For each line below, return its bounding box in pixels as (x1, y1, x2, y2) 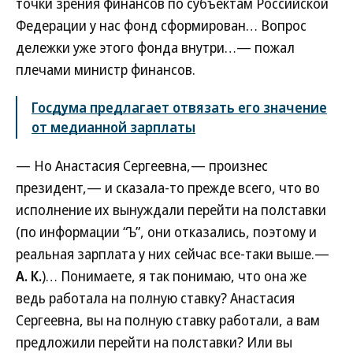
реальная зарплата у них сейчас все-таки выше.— (16, 244, 329, 263)
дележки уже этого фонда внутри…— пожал (16, 38, 295, 57)
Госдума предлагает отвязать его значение (32, 98, 327, 117)
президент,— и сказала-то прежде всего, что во (16, 178, 320, 197)
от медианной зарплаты (32, 117, 195, 136)
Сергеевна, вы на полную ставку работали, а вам (16, 310, 320, 329)
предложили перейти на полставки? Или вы (16, 333, 292, 351)
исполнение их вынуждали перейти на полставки (16, 200, 326, 219)
